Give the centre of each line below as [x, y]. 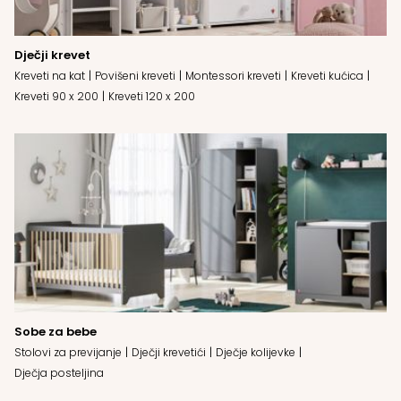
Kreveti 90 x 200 [56, 96]
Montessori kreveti [233, 75]
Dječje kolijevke [256, 352]
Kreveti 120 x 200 [152, 96]
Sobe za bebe [55, 331]
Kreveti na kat [50, 75]
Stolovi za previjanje [68, 352]
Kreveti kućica [327, 75]
